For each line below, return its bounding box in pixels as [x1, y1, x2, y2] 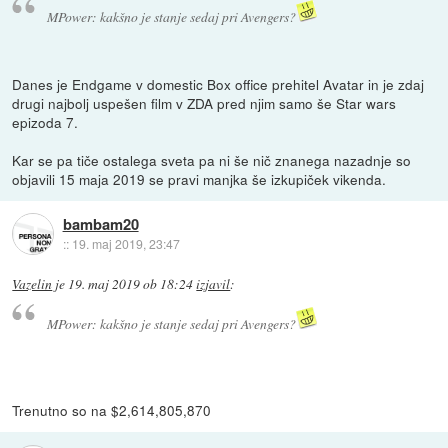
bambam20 [62, 212, 139, 235]
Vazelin [12, 274, 53, 293]
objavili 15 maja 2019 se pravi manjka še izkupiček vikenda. [12, 168, 387, 189]
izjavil [196, 274, 231, 293]
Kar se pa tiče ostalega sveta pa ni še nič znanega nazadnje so [12, 149, 412, 170]
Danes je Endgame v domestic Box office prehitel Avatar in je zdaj [12, 73, 425, 94]
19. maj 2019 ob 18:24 [68, 274, 194, 293]
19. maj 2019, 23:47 [71, 234, 180, 252]
